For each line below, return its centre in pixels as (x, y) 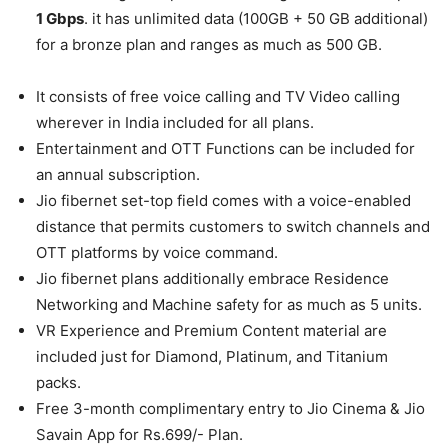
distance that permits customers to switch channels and (233, 226)
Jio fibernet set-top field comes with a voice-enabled (223, 200)
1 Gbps (60, 18)
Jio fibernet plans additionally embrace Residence (212, 278)
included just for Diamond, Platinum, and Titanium (212, 356)
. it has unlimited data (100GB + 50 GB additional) (256, 18)
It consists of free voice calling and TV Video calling (218, 96)
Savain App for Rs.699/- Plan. (139, 434)
